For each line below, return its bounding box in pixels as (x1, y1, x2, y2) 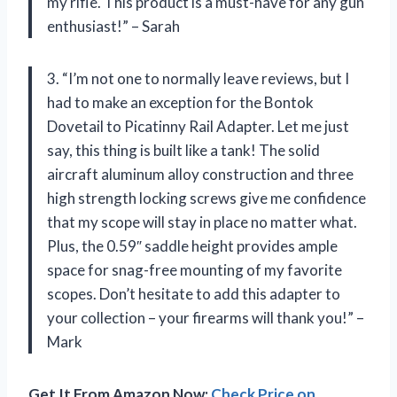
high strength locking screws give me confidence (47, 188, 366, 207)
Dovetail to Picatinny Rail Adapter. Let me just (47, 116, 349, 136)
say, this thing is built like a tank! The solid (47, 140, 320, 160)
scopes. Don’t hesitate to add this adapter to (47, 284, 340, 303)
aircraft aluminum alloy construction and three (47, 164, 354, 183)
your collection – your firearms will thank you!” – (47, 307, 364, 327)
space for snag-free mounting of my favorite (47, 260, 342, 279)
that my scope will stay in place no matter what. (47, 212, 357, 231)
